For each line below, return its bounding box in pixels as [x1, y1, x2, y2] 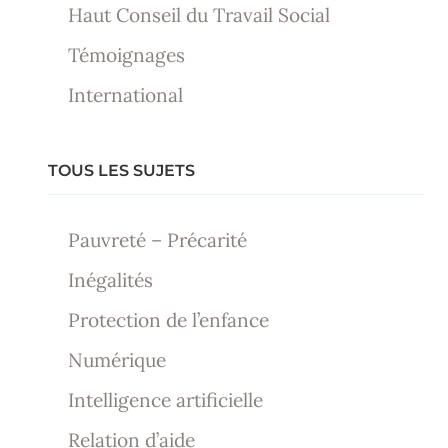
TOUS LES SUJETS [48, 161, 195, 181]
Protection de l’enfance [68, 308, 269, 333]
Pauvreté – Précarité [68, 228, 247, 253]
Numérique [68, 348, 166, 373]
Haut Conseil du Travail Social [68, 3, 330, 28]
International [68, 83, 183, 108]
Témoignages [68, 43, 185, 68]
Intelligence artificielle [68, 388, 263, 413]
